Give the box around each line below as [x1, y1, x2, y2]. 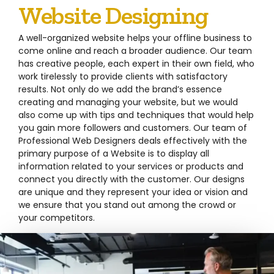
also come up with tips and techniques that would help [18, 109, 254, 122]
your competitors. [18, 212, 95, 224]
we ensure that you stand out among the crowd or [18, 199, 236, 212]
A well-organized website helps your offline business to [18, 32, 252, 45]
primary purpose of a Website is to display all [18, 147, 209, 160]
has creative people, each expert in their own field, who [18, 57, 254, 70]
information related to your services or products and [18, 160, 243, 173]
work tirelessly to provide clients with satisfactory [18, 70, 228, 83]
